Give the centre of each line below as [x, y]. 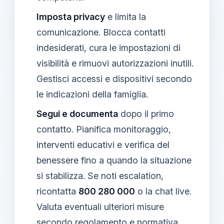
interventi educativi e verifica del [103, 144]
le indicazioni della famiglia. [92, 94]
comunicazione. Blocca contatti [101, 32]
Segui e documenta [77, 113]
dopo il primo [146, 113]
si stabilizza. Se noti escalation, [100, 175]
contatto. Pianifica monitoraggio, [104, 129]
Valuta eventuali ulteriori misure [100, 206]
